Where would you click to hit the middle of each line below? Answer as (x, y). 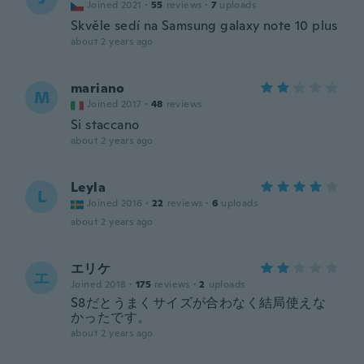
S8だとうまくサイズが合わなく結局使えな (198, 303)
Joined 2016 (115, 203)
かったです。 (111, 317)
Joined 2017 (115, 104)
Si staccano (105, 125)
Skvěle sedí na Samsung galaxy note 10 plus (204, 26)
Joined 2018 (99, 284)
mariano (98, 88)
